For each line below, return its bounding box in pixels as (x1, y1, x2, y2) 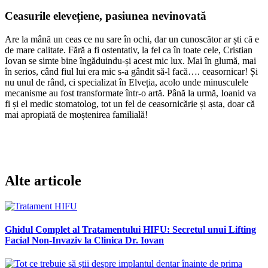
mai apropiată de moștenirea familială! (5, 109, 148, 120)
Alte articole (5, 172, 81, 188)
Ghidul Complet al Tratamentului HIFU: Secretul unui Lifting (5, 224, 256, 235)
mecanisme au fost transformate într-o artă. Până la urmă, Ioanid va (5, 88, 256, 99)
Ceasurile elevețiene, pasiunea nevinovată (5, 10, 206, 23)
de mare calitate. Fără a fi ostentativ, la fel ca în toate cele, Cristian (5, 45, 252, 56)
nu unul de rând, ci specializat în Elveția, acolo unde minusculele (5, 77, 248, 88)
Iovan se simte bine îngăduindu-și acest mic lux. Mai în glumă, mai (5, 56, 256, 66)
